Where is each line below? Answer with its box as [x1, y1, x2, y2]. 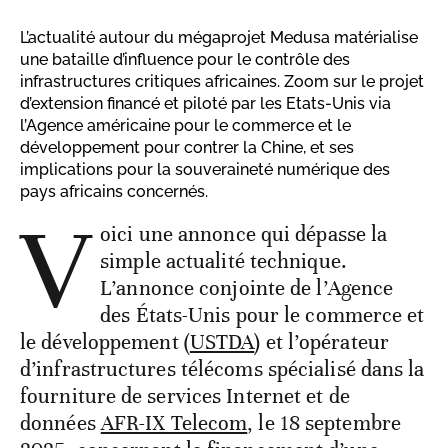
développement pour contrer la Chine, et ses [20, 138, 354, 158]
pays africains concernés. [20, 182, 208, 202]
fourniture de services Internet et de [20, 383, 350, 410]
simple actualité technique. [100, 248, 347, 275]
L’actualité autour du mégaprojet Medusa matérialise [20, 28, 418, 48]
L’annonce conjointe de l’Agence [100, 275, 394, 302]
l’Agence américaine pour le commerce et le [20, 116, 351, 136]
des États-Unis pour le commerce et [100, 302, 425, 329]
